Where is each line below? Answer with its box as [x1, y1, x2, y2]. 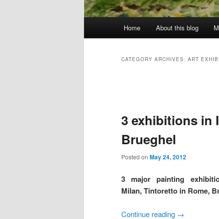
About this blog [155, 23, 198, 33]
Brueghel [121, 130, 176, 148]
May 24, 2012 [150, 152, 186, 161]
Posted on [121, 152, 150, 161]
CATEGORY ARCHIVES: [121, 56, 188, 63]
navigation [121, 90, 153, 101]
